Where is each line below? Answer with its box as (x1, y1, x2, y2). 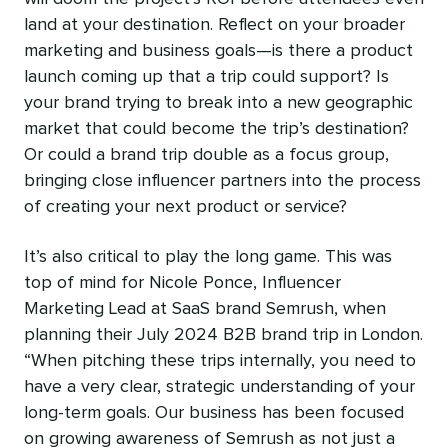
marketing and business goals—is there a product (24, 41, 413, 60)
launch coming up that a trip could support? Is (24, 67, 389, 86)
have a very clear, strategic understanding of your (24, 377, 415, 396)
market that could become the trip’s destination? (24, 119, 409, 138)
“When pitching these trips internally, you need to (24, 351, 416, 370)
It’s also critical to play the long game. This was (24, 247, 392, 266)
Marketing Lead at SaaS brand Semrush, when (24, 299, 386, 318)
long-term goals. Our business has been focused (24, 403, 404, 422)
